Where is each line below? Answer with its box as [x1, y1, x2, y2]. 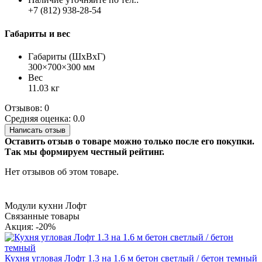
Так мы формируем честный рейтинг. [5, 147, 164, 157]
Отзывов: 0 [5, 103, 49, 113]
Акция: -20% [5, 222, 56, 232]
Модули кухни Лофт [5, 201, 87, 211]
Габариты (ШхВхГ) [28, 51, 105, 61]
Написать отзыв [9, 126, 65, 135]
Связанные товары [5, 211, 80, 221]
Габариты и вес [5, 28, 70, 39]
